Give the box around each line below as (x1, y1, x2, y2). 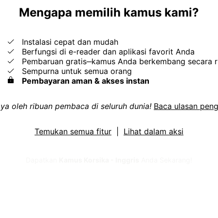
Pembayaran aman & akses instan (21, 75, 149, 86)
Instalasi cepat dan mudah (14, 36, 118, 47)
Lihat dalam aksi (124, 126, 183, 136)
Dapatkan (26, 155, 59, 164)
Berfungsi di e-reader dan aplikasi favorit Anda (14, 46, 195, 56)
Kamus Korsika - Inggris (59, 155, 139, 164)
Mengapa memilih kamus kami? (19, 5, 199, 19)
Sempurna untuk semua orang (14, 66, 132, 76)
